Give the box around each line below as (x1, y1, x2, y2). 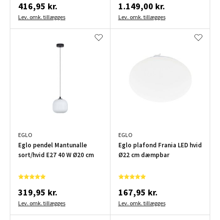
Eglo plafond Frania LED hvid (118, 140, 202, 149)
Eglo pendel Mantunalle (18, 140, 87, 149)
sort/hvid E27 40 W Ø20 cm (18, 150, 94, 159)
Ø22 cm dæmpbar (118, 150, 169, 159)
